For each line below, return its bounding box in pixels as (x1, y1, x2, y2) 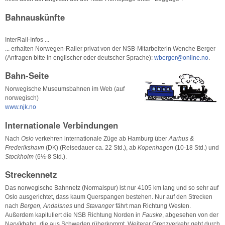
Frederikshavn (5, 144, 44, 151)
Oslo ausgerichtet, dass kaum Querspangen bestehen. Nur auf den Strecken (5, 193, 212, 201)
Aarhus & (169, 135, 194, 142)
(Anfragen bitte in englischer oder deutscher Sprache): (5, 54, 154, 61)
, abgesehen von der (162, 211, 218, 219)
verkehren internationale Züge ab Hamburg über (35, 135, 169, 142)
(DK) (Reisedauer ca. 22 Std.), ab (44, 144, 138, 151)
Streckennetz (5, 168, 57, 181)
